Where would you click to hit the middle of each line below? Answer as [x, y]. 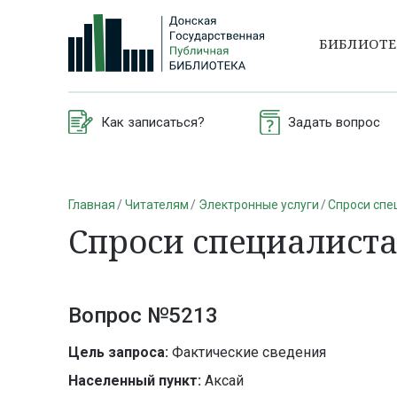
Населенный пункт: [135, 381]
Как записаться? [153, 122]
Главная [92, 204]
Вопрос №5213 [143, 316]
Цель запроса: [118, 353]
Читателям [156, 204]
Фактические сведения [247, 353]
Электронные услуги [258, 204]
